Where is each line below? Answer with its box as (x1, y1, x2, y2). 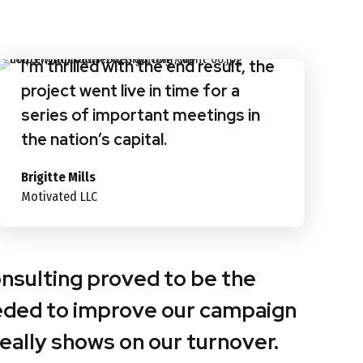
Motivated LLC (21, 188, 97, 204)
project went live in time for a (21, 79, 240, 101)
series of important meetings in (21, 104, 260, 126)
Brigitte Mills (21, 169, 96, 185)
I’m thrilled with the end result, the (21, 55, 275, 77)
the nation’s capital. (21, 128, 167, 150)
